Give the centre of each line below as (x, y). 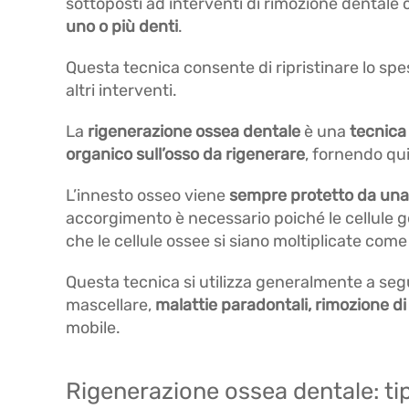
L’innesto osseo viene (147, 195)
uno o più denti (122, 26)
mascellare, (110, 305)
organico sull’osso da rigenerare (185, 154)
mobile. (93, 328)
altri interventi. (121, 90)
